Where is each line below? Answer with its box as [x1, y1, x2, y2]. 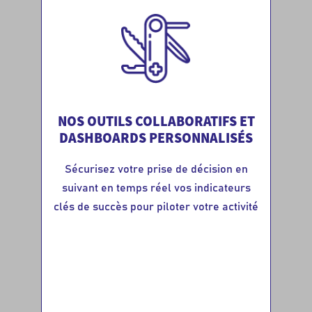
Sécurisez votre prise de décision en [64, 163, 248, 175]
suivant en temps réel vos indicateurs [61, 182, 251, 194]
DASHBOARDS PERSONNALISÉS [59, 128, 253, 146]
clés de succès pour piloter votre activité [54, 201, 258, 212]
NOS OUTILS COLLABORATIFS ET [57, 111, 255, 130]
